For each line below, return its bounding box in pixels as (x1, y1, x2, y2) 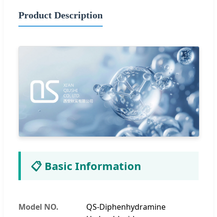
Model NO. (18, 201, 59, 212)
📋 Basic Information (31, 158, 141, 173)
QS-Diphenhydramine (86, 201, 166, 212)
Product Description (18, 9, 103, 20)
